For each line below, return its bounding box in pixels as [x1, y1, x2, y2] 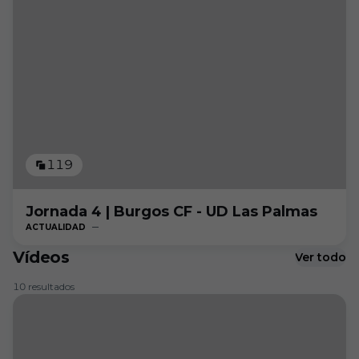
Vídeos [13, 248, 70, 267]
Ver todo [295, 250, 346, 264]
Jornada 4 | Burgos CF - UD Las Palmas [26, 203, 317, 220]
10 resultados [13, 280, 75, 292]
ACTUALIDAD [26, 222, 86, 232]
